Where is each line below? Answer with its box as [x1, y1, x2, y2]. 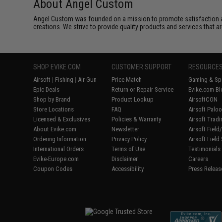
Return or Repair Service [111, 85, 174, 93]
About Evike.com [33, 125, 77, 133]
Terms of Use [111, 145, 146, 153]
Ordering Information [33, 135, 87, 143]
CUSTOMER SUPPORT [111, 62, 172, 71]
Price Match [111, 75, 142, 83]
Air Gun [78, 75, 97, 83]
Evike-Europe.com [33, 155, 79, 163]
